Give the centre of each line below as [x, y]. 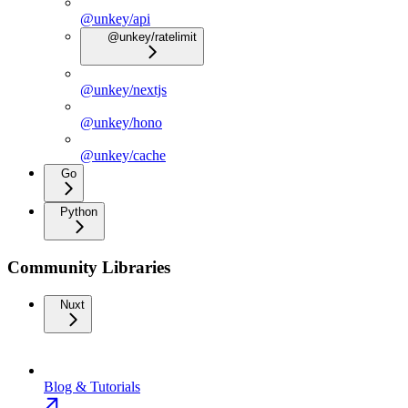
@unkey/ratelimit [152, 37]
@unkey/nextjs [123, 90]
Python [79, 212]
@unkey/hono [121, 123]
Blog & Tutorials [92, 386]
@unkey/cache [123, 156]
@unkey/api [115, 19]
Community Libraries [89, 267]
